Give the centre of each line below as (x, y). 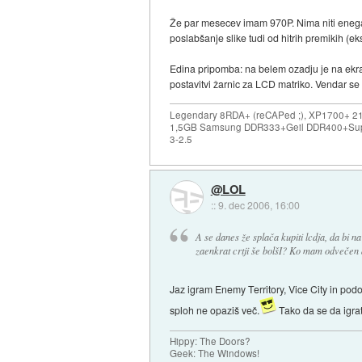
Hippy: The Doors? (210, 341)
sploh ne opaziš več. (215, 310)
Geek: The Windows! (215, 354)
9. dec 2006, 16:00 (259, 205)
